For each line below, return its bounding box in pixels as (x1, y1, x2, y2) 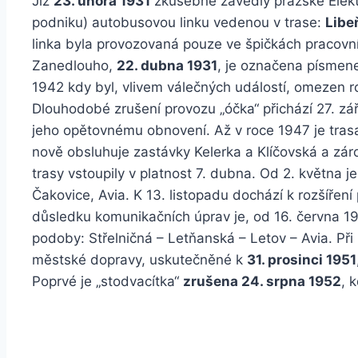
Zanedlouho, (32, 58, 117, 74)
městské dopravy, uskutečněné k (32, 252, 247, 268)
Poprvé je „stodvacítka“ (32, 273, 183, 290)
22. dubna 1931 (117, 58, 217, 74)
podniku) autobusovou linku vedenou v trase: (32, 14, 325, 31)
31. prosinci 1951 (247, 252, 356, 268)
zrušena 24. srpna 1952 (183, 273, 341, 290)
